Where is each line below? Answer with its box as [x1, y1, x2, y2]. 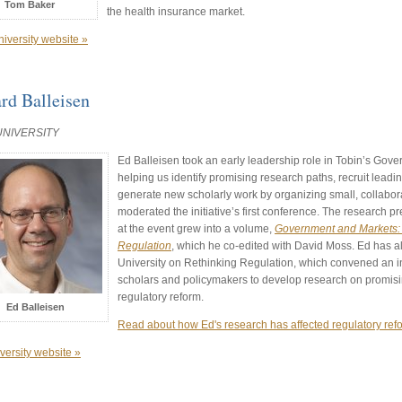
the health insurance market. [107, 5, 245, 19]
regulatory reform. [118, 290, 204, 303]
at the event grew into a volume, [118, 222, 275, 235]
